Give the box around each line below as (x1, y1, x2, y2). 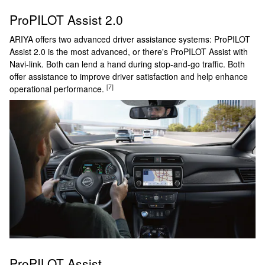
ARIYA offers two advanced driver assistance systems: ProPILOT (9, 33, 250, 46)
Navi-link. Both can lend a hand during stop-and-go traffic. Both (9, 58, 245, 70)
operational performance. (9, 83, 106, 95)
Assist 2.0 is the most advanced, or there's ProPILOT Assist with (9, 46, 248, 58)
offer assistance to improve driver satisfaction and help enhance (9, 70, 248, 83)
